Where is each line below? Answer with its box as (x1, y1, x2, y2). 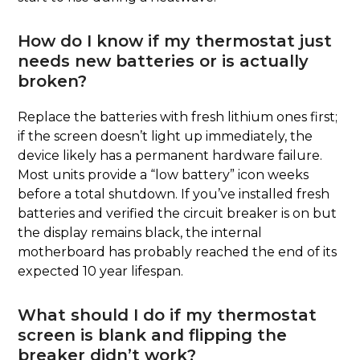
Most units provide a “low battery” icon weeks (18, 166, 309, 182)
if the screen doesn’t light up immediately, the (18, 128, 313, 144)
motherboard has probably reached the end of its (18, 243, 337, 260)
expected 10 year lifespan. (18, 263, 184, 279)
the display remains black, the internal (18, 224, 263, 240)
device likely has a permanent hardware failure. (18, 147, 323, 163)
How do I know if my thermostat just (18, 31, 333, 51)
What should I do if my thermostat (18, 305, 317, 325)
